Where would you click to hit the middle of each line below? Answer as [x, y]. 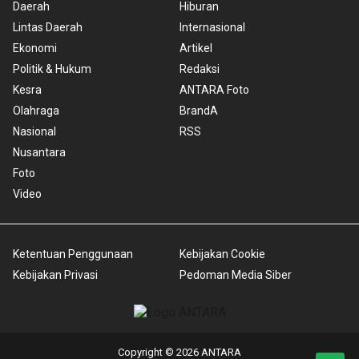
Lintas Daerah [48, 27]
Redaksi [200, 69]
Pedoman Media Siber [236, 274]
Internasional [212, 27]
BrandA [199, 110]
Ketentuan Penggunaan [73, 254]
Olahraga [36, 110]
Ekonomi [35, 48]
